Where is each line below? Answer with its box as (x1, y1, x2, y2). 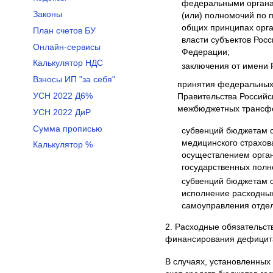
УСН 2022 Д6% (32, 91, 93, 101)
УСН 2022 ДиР (32, 107, 91, 117)
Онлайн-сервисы (32, 42, 101, 52)
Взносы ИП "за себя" (32, 75, 115, 85)
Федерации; (181, 47, 230, 57)
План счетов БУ (32, 26, 96, 35)
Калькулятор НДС (32, 58, 103, 68)
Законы (32, 10, 62, 19)
